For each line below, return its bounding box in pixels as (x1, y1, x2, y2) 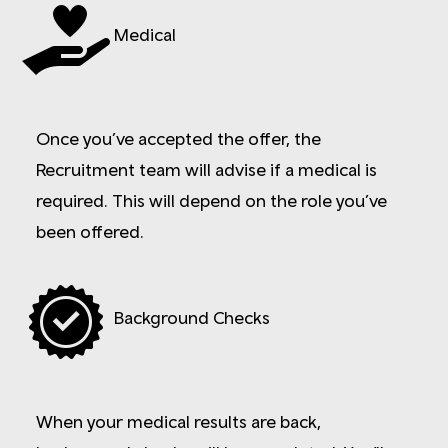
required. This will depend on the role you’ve (36, 189, 387, 211)
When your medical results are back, (36, 410, 321, 432)
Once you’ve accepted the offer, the (36, 127, 321, 149)
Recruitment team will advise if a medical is (36, 158, 377, 180)
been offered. (36, 220, 144, 242)
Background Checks (114, 307, 270, 329)
